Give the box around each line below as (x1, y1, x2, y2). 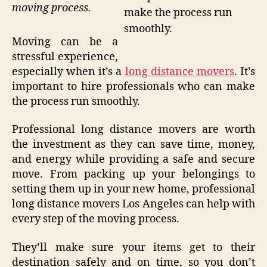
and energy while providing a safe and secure (12, 153, 255, 167)
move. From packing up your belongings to (12, 167, 255, 182)
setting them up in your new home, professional (12, 182, 255, 197)
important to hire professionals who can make (12, 79, 255, 94)
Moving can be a (12, 35, 118, 49)
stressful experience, (12, 49, 118, 64)
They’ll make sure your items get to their (12, 240, 255, 254)
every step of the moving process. (12, 212, 179, 226)
